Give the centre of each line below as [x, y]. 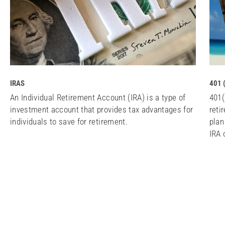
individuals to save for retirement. [69, 122]
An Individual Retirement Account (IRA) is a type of [98, 97]
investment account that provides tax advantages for [102, 109]
